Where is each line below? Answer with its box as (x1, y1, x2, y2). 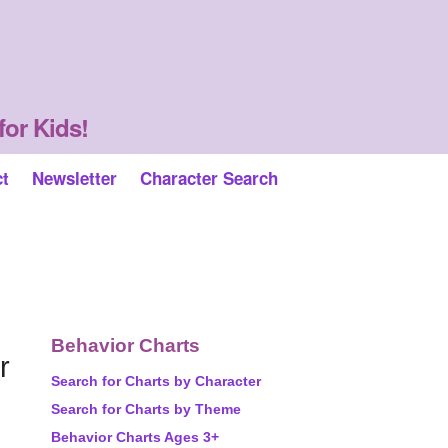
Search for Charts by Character (51, 373, 261, 389)
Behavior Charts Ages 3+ (51, 429, 219, 445)
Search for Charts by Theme (51, 401, 241, 417)
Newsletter (32, 166, 117, 190)
